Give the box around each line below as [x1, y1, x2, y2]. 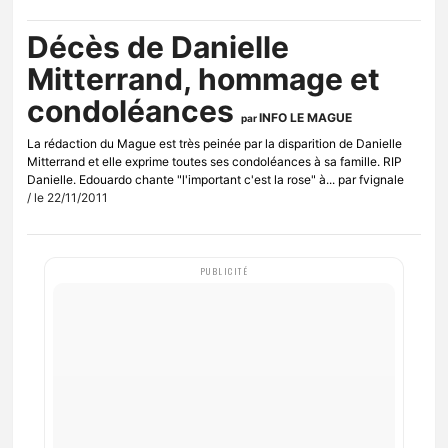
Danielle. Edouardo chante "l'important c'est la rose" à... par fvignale [27, 172, 404, 188]
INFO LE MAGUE [259, 110, 352, 126]
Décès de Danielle [27, 29, 289, 66]
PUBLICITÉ [200, 264, 248, 279]
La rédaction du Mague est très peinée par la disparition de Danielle [27, 136, 402, 152]
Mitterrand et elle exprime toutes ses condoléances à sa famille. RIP [27, 154, 402, 170]
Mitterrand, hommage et [27, 61, 380, 98]
